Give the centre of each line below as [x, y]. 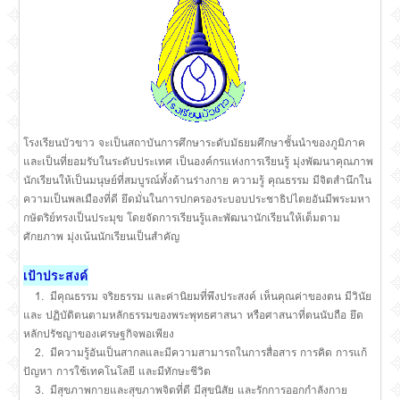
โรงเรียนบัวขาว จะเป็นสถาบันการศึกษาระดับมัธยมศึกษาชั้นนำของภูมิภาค [195, 143]
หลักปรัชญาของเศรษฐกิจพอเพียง [99, 334]
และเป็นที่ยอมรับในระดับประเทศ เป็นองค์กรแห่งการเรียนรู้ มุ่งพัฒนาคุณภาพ [199, 162]
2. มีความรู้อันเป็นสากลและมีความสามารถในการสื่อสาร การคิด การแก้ [196, 353]
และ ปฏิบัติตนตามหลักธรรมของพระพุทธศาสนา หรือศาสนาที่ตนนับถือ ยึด [194, 315]
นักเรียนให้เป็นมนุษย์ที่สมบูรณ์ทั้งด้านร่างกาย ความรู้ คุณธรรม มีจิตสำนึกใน [198, 180]
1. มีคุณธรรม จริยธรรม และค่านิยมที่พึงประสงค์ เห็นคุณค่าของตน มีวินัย [198, 296]
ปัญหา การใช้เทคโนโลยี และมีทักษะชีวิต [117, 371]
